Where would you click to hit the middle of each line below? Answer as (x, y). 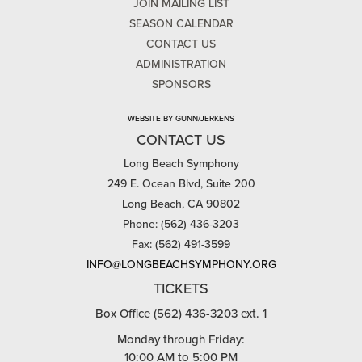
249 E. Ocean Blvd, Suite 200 (181, 184)
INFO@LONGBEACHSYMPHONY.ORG (181, 265)
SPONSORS (181, 84)
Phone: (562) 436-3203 (181, 224)
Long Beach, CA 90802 (181, 204)
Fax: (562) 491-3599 (181, 244)
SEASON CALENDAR (181, 24)
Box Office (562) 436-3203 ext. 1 (181, 314)
